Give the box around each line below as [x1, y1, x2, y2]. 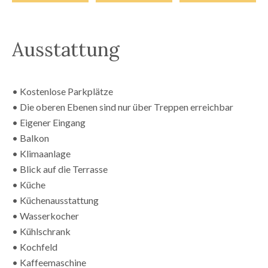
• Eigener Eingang [12, 116, 86, 128]
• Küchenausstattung [12, 194, 99, 206]
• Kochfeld [12, 240, 57, 252]
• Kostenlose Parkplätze [12, 85, 113, 97]
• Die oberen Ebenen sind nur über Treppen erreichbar [12, 100, 233, 112]
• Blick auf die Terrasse [12, 163, 108, 175]
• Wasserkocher [12, 209, 79, 221]
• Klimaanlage [12, 147, 71, 159]
